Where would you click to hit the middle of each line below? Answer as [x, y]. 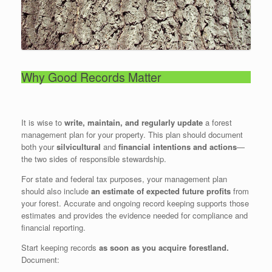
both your [39, 146]
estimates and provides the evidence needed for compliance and [134, 215]
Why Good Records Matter [91, 77]
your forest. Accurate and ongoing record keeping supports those [135, 203]
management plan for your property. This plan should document [132, 134]
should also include [56, 191]
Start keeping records [60, 247]
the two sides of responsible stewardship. [94, 158]
